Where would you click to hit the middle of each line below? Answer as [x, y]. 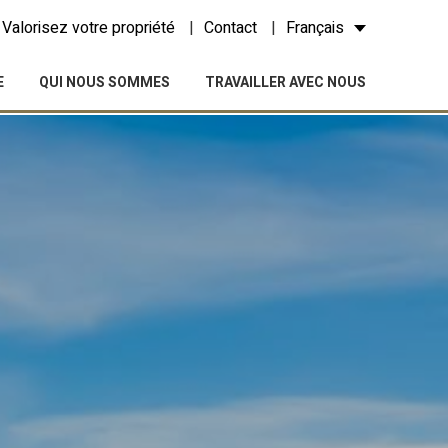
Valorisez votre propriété [88, 27]
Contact [230, 27]
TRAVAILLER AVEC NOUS [285, 82]
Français [315, 27]
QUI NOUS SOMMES [104, 82]
